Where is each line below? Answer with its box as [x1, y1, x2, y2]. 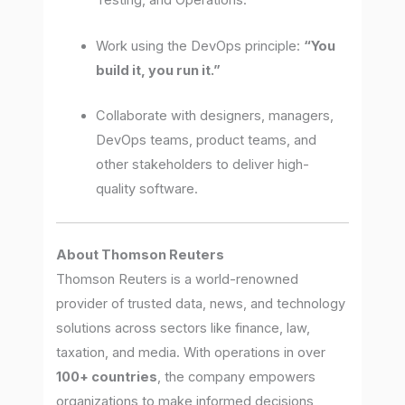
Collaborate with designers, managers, [96, 107, 334, 124]
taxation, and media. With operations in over [56, 344, 326, 362]
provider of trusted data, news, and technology [56, 296, 346, 313]
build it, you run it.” [96, 61, 221, 79]
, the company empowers [157, 369, 316, 386]
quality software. [96, 180, 199, 197]
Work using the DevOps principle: [96, 37, 305, 54]
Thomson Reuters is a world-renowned [56, 271, 299, 288]
